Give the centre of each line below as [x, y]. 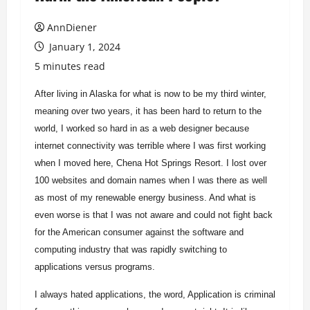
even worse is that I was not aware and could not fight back [154, 215]
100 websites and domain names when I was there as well [151, 180]
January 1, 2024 [83, 47]
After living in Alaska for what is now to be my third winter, [151, 94]
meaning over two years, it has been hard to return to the [148, 111]
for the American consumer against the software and [139, 232]
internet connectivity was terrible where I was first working [150, 146]
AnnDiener [72, 27]
